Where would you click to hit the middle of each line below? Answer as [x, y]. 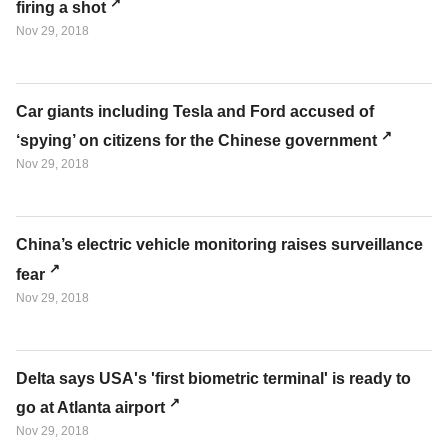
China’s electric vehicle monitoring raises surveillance [219, 245]
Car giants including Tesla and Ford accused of [195, 111]
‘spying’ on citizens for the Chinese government [196, 141]
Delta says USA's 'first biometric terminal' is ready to [213, 378]
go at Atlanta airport [90, 407]
